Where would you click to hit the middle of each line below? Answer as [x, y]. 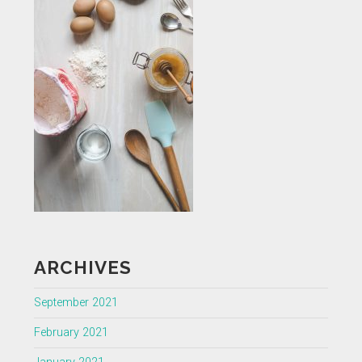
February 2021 [71, 332]
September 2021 [76, 302]
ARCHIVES [82, 267]
